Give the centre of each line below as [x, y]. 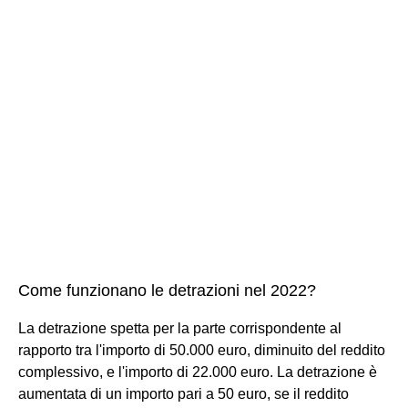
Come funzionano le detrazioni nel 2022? [167, 290]
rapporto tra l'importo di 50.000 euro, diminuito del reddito [202, 350]
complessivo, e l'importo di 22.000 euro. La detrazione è [198, 372]
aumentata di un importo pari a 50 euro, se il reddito [184, 393]
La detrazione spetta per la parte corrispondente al [180, 328]
